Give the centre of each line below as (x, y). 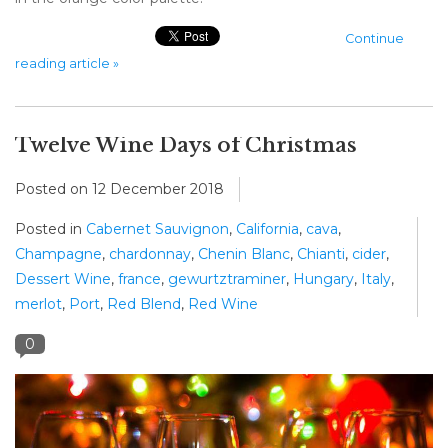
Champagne (58, 254)
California (267, 229)
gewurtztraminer (227, 279)
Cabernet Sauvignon (157, 229)
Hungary (323, 279)
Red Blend (144, 304)
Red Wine (223, 304)
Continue (374, 39)
